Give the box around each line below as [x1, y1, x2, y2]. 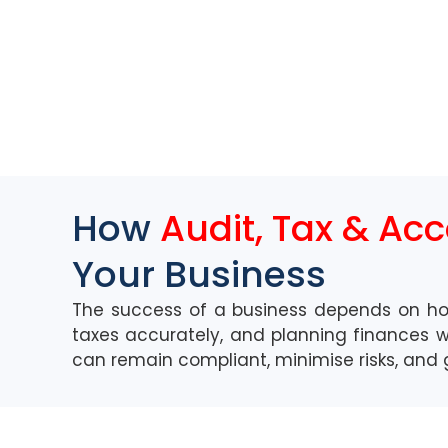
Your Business [72, 248, 326, 300]
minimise [275, 347, 354, 372]
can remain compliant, [72, 347, 275, 372]
